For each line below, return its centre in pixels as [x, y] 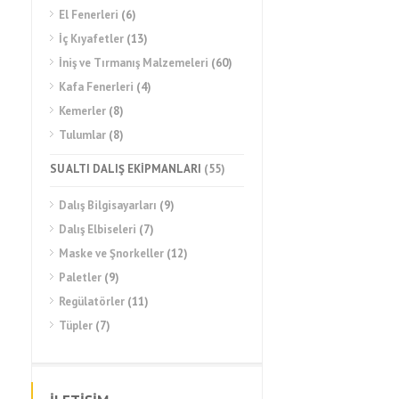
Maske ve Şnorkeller [111, 253]
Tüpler [76, 326]
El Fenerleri [89, 15]
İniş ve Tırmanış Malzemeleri [134, 63]
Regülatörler [92, 301]
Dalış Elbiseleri [98, 229]
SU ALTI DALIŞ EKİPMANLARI [126, 169]
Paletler [80, 277]
